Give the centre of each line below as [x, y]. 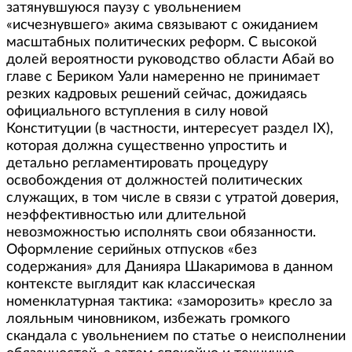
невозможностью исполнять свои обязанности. [161, 232]
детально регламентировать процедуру [137, 163]
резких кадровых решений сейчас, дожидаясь [157, 94]
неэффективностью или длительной [126, 215]
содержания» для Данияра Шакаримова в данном [170, 267]
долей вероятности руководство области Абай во [170, 59]
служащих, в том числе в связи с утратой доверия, [172, 198]
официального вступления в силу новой [137, 111]
